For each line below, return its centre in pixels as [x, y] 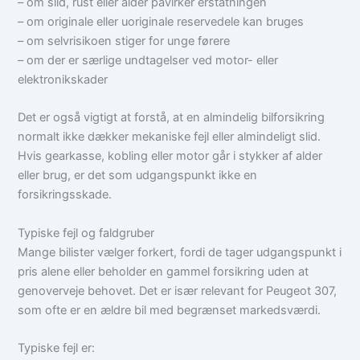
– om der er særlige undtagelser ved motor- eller [148, 61]
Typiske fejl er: [57, 348]
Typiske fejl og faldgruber [86, 233]
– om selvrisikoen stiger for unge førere [124, 41]
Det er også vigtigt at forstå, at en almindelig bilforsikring [172, 118]
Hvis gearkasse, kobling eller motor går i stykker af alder [170, 156]
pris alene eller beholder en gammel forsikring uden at [164, 271]
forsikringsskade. [65, 195]
